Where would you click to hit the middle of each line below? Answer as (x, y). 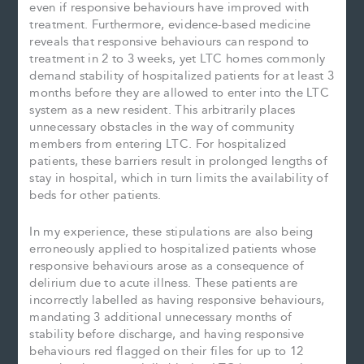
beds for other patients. (95, 196)
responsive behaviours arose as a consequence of (167, 266)
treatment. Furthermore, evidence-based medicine (170, 25)
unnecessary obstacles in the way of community (162, 128)
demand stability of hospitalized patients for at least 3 (182, 76)
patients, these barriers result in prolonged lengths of (178, 162)
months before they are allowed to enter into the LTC (180, 93)
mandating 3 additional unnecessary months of (161, 317)
